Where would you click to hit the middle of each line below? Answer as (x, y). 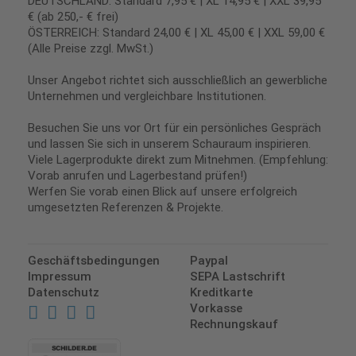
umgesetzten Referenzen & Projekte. (126, 208)
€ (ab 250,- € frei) (73, 17)
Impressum (60, 277)
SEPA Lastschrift (238, 277)
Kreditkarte (221, 293)
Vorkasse (216, 309)
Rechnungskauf (234, 325)
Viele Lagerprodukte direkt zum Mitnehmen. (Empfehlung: (178, 160)
